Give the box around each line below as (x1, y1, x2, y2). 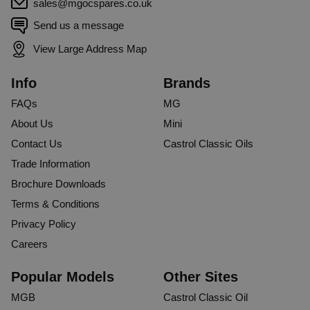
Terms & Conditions (11, 197, 100, 210)
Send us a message (33, 19, 124, 32)
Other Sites (163, 268, 238, 284)
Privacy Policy (11, 217, 76, 230)
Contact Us (11, 137, 62, 149)
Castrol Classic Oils (163, 137, 253, 149)
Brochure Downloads (11, 177, 106, 190)
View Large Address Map (33, 43, 147, 55)
